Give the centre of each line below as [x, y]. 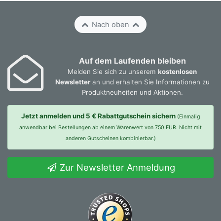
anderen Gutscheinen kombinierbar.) [110, 138]
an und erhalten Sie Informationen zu [150, 82]
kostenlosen [177, 72]
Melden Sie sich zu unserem [113, 72]
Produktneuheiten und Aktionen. [132, 92]
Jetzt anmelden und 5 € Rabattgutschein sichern [99, 116]
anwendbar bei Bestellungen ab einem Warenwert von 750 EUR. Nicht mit [110, 127]
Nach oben [110, 24]
